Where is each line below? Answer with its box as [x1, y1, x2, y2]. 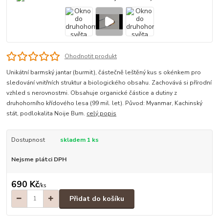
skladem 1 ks [60, 136, 99, 144]
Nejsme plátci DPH [11, 155, 66, 163]
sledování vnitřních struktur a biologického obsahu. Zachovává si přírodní [6, 79, 212, 87]
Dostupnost [11, 136, 45, 144]
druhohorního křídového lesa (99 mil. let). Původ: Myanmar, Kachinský [6, 99, 203, 108]
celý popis [87, 109, 117, 118]
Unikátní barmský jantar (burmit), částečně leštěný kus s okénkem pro [6, 68, 201, 77]
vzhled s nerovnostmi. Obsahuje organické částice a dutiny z [6, 89, 177, 97]
